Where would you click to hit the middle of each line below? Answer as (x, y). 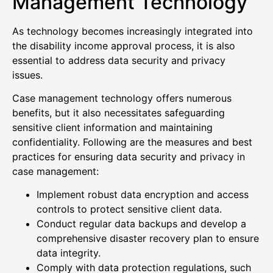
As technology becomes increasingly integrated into (133, 31)
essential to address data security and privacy (119, 60)
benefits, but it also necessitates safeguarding (119, 112)
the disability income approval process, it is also (124, 45)
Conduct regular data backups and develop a (141, 224)
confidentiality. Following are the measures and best (132, 142)
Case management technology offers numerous (122, 98)
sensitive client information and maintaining (112, 127)
